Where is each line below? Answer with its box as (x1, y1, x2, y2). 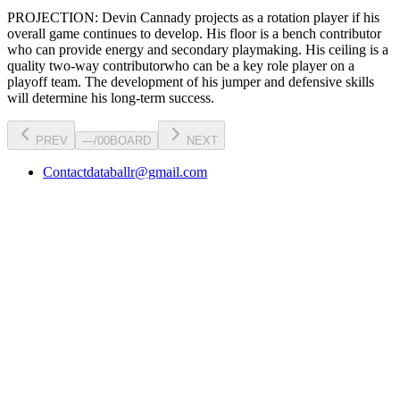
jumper (221, 73, 261, 89)
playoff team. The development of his (7, 73, 221, 89)
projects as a (191, 9, 263, 25)
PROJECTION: (7, 9, 98, 25)
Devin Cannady (102, 9, 191, 25)
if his (348, 9, 379, 25)
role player (267, 57, 327, 73)
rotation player (267, 9, 348, 25)
